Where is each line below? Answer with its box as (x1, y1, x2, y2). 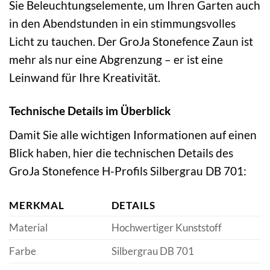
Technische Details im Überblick (9, 104, 171, 118)
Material (9, 221, 48, 234)
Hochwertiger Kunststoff (111, 221, 222, 234)
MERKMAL (9, 198, 65, 212)
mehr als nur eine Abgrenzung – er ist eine (9, 52, 223, 67)
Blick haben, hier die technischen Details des (9, 145, 233, 160)
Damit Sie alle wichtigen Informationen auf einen (9, 127, 257, 142)
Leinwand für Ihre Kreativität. (9, 71, 160, 85)
